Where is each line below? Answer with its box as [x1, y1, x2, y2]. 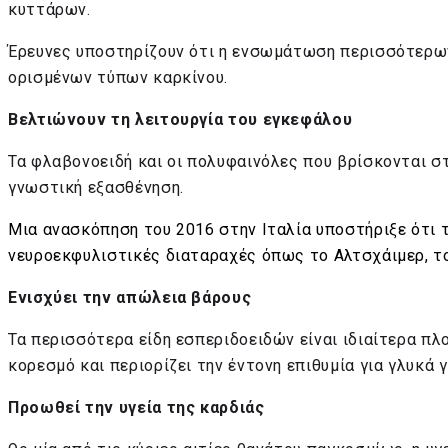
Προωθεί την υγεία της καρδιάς [8, 397, 265, 417]
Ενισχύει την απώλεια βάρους [8, 287, 252, 307]
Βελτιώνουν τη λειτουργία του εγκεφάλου [8, 109, 353, 129]
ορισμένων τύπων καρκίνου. [8, 67, 228, 87]
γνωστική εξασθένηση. [8, 177, 184, 197]
